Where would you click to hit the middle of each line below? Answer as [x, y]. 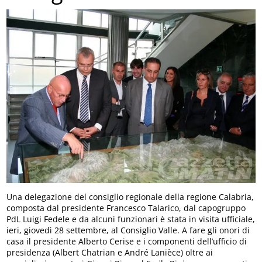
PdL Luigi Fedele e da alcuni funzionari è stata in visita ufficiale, [131, 219]
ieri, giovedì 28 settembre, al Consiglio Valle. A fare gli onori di [128, 230]
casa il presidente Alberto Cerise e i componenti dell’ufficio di [127, 242]
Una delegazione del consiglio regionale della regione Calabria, [130, 197]
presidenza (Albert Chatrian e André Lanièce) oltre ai [110, 253]
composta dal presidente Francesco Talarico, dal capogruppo [126, 208]
